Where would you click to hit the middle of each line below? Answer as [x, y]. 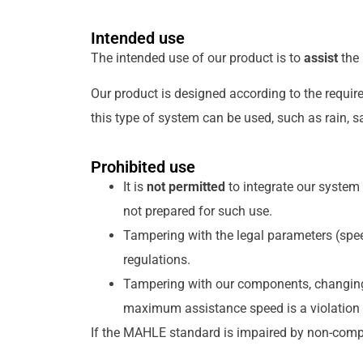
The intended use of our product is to [197, 58]
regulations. [157, 259]
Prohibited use [143, 167]
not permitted [186, 186]
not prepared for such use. [198, 211]
